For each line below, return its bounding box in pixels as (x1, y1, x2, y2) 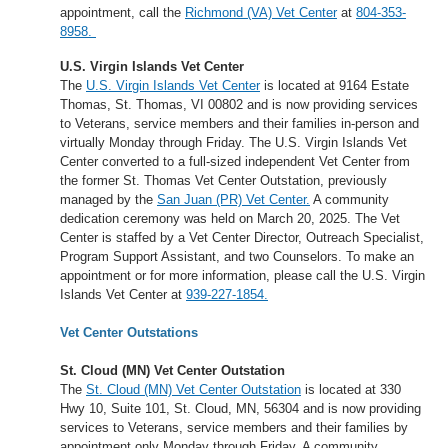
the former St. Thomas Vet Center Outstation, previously (60, 173, 387, 189)
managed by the (60, 192, 157, 208)
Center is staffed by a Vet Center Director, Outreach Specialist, (60, 230, 424, 246)
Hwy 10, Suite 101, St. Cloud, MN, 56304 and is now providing (60, 401, 421, 417)
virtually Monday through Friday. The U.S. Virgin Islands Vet (60, 135, 407, 151)
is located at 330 (301, 382, 401, 398)
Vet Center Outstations (60, 325, 198, 341)
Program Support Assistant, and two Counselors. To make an (60, 249, 414, 265)
